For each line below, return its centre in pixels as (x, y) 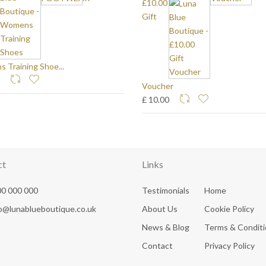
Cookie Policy (229, 208)
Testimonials (166, 190)
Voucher (158, 85)
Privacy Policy (229, 245)
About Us (160, 208)
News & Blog (166, 227)
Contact (157, 245)
